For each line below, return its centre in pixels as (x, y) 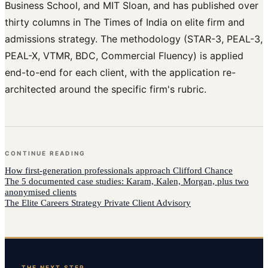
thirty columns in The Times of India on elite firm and (125, 22)
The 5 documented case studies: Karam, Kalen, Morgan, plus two (127, 182)
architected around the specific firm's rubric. (106, 89)
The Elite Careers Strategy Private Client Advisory (98, 203)
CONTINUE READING (45, 153)
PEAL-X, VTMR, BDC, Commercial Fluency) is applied (124, 56)
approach (153, 171)
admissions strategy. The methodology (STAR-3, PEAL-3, (134, 39)
